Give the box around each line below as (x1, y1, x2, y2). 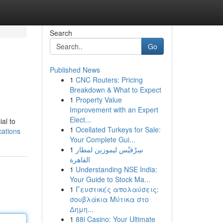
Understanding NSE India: (75, 164, 157, 174)
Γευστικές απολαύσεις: (75, 184, 159, 194)
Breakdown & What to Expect (69, 85, 161, 95)
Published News (49, 65, 100, 75)
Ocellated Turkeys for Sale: (75, 124, 161, 134)
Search (49, 28, 72, 38)
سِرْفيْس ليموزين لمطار (75, 144, 143, 154)
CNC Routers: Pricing (75, 75, 143, 85)
